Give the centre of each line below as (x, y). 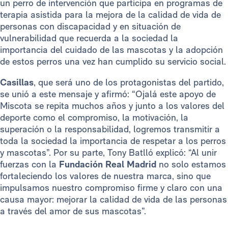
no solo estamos (191, 164)
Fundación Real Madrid (108, 164)
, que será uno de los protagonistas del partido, (129, 82)
